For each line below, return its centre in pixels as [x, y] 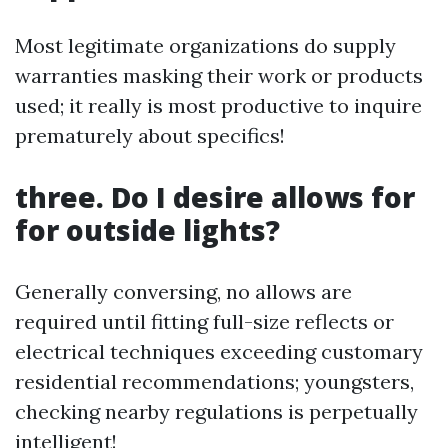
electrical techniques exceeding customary [219, 352]
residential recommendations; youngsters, [214, 382]
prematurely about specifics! [150, 136]
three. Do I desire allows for [215, 197]
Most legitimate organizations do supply [205, 46]
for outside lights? [147, 230]
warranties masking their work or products [219, 76]
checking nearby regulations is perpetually [216, 412]
